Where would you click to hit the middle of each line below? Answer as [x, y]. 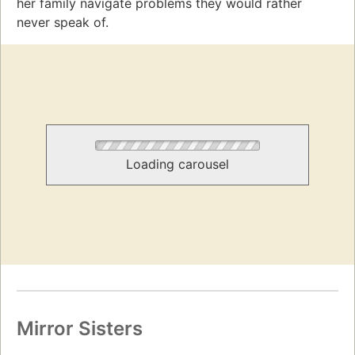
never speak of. [63, 22]
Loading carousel [177, 164]
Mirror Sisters [80, 329]
